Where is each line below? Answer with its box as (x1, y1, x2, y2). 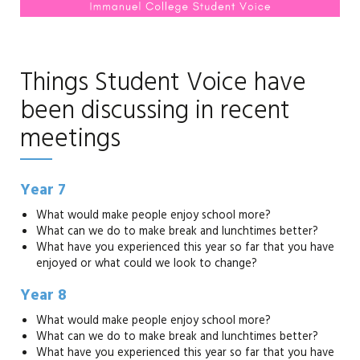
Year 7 (20, 178, 66, 207)
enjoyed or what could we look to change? (36, 254, 260, 276)
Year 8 (20, 283, 71, 313)
